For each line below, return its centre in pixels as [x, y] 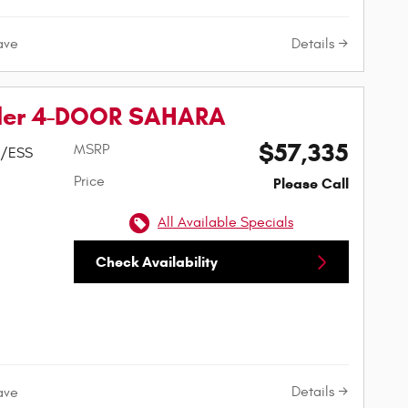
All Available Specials [226, 223]
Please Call [311, 184]
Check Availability [156, 262]
